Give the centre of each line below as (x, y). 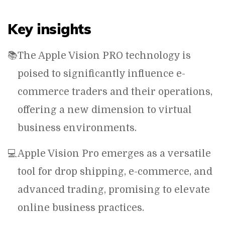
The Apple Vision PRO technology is (104, 56)
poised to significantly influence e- (101, 74)
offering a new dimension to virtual (105, 110)
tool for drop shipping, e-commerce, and (115, 172)
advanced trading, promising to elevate (114, 190)
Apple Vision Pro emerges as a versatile (114, 154)
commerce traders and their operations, (115, 92)
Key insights (49, 29)
